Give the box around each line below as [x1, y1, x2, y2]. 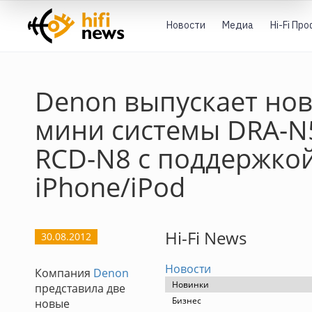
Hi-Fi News [165, 226, 247, 249]
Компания [35, 265, 93, 281]
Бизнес [172, 295, 201, 306]
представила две [35, 281, 125, 296]
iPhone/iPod [35, 169, 185, 205]
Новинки [172, 279, 209, 290]
